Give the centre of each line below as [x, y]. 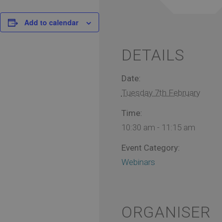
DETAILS [153, 55]
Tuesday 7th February [161, 92]
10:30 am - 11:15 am [158, 127]
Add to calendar [51, 22]
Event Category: [150, 147]
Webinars [138, 162]
